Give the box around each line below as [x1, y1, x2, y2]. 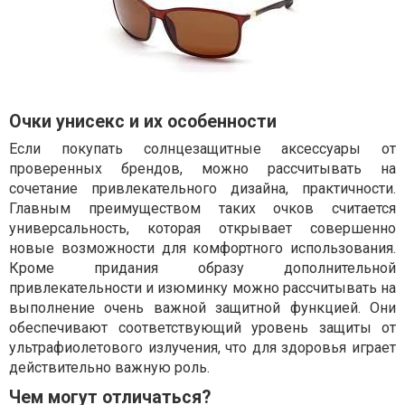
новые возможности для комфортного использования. [9, 240, 396, 258]
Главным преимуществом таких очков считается [9, 200, 396, 218]
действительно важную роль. [9, 359, 210, 377]
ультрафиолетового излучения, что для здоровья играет [9, 339, 396, 357]
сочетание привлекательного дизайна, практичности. [9, 180, 396, 198]
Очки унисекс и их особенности [9, 111, 277, 133]
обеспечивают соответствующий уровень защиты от [9, 319, 396, 337]
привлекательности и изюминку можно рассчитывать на [9, 279, 396, 297]
